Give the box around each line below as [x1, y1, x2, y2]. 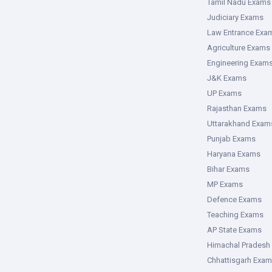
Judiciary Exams [207, 13, 263, 22]
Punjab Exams [207, 134, 256, 143]
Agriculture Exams [207, 43, 270, 52]
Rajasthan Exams [207, 104, 267, 113]
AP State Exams [207, 225, 262, 234]
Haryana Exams [207, 149, 260, 158]
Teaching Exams [207, 210, 263, 219]
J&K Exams [207, 73, 246, 83]
